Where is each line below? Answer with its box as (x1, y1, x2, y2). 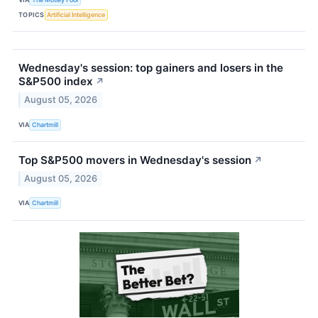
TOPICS (18, 10, 45, 18)
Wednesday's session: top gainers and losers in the (18, 61, 283, 75)
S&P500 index (18, 75, 93, 89)
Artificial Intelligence (47, 10, 106, 18)
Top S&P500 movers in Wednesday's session (18, 153, 251, 168)
